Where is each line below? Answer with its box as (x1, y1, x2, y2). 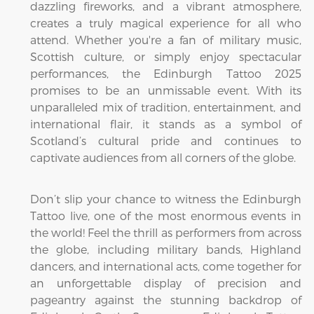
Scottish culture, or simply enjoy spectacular (30, 50, 301, 63)
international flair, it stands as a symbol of (30, 117, 301, 130)
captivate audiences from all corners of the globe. (30, 151, 296, 164)
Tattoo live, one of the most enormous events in (30, 209, 301, 222)
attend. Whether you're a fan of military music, (30, 33, 301, 46)
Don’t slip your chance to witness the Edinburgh (30, 192, 301, 205)
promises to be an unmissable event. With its (30, 83, 301, 97)
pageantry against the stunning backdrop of (30, 293, 301, 306)
